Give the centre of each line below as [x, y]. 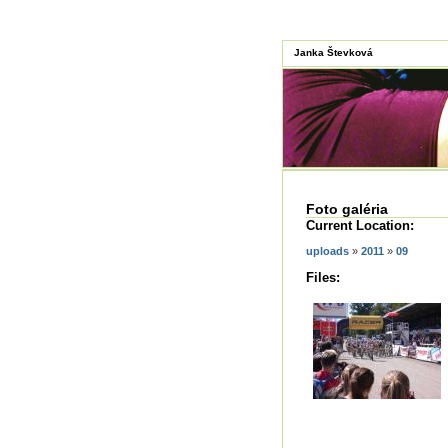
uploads [327, 251]
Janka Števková [333, 52]
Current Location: [360, 225]
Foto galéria [347, 209]
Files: [323, 277]
